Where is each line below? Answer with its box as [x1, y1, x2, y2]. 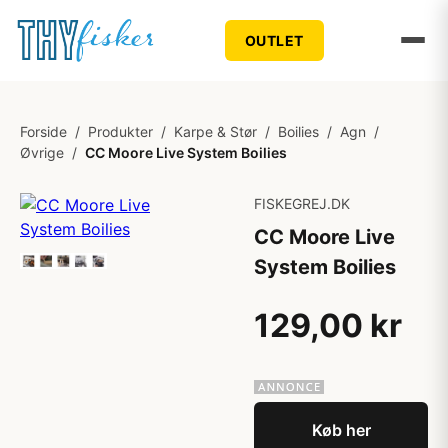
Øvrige [20, 144, 64, 161]
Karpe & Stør [174, 123, 257, 140]
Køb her [311, 420, 371, 440]
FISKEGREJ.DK [254, 195, 350, 212]
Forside [20, 123, 67, 140]
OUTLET [244, 31, 304, 49]
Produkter [88, 123, 153, 140]
